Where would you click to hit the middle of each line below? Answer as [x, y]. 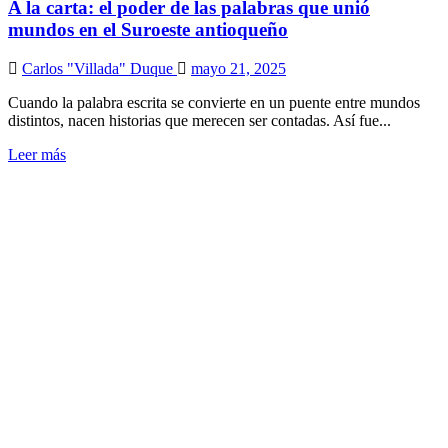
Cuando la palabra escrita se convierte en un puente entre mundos [214, 102]
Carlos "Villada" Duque [99, 68]
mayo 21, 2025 [238, 68]
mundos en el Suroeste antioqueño [148, 30]
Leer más [37, 154]
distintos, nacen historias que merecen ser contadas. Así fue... [199, 120]
